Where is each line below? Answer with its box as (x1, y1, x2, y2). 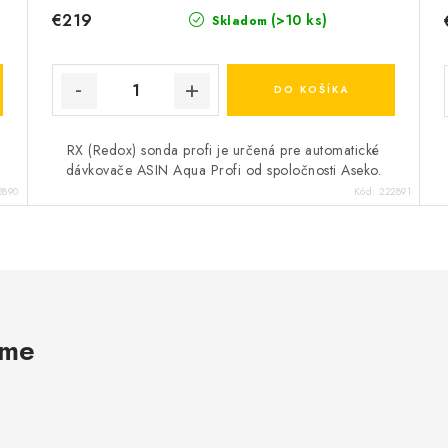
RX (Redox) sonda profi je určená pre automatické (66, 140, 380, 161)
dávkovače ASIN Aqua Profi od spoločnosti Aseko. (65, 160, 382, 181)
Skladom (207, 12, 268, 31)
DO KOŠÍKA (273, 82, 349, 98)
